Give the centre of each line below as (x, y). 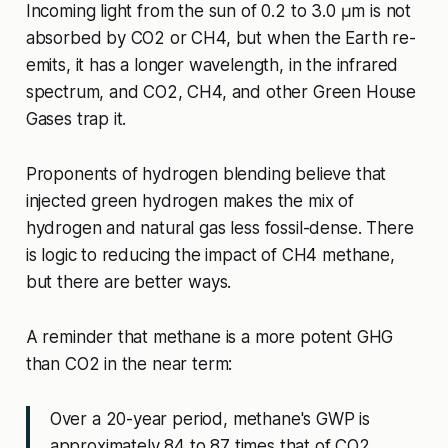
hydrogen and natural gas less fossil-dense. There (219, 228)
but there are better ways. (128, 282)
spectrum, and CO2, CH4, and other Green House (221, 92)
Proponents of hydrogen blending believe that (206, 174)
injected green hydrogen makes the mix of (189, 201)
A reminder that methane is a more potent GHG (209, 337)
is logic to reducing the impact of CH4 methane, (210, 255)
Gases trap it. (76, 119)
